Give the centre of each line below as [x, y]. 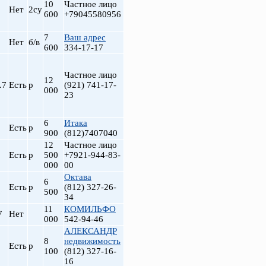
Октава [78, 177]
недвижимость [92, 241]
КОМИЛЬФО [90, 209]
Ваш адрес [85, 37]
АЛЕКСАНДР [91, 231]
